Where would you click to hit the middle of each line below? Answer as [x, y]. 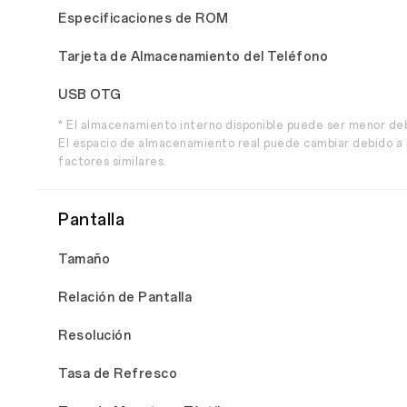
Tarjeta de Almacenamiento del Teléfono [193, 57]
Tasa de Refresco [118, 374]
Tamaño [84, 259]
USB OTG [90, 95]
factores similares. [112, 162]
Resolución [94, 336]
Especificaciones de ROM [144, 19]
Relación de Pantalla [125, 298]
